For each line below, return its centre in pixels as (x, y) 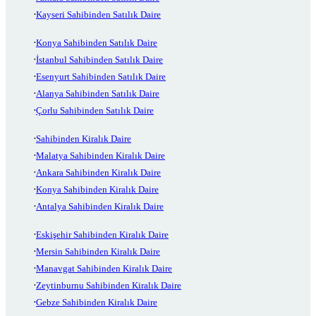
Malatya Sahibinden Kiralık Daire (101, 155)
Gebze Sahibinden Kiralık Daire (97, 302)
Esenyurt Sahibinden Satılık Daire (101, 76)
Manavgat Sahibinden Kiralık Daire (104, 268)
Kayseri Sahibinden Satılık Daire (98, 14)
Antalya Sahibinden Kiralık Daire (100, 206)
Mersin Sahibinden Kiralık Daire (98, 251)
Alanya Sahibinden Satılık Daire (98, 93)
